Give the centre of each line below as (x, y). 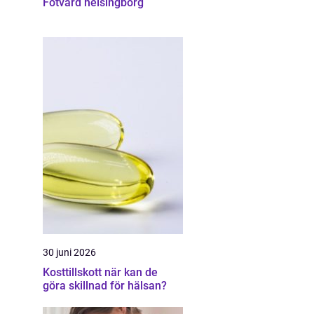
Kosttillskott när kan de (74, 272)
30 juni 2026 (69, 252)
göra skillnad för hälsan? (105, 286)
